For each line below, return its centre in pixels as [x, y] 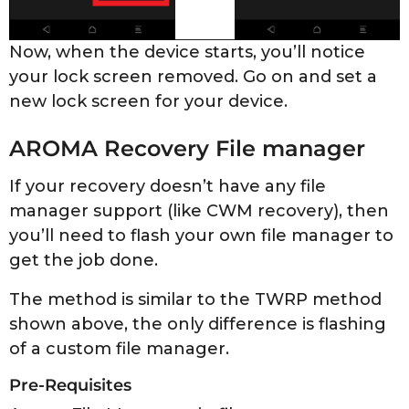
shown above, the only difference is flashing [198, 325]
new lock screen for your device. [148, 101]
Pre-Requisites [70, 384]
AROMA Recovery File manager [187, 147]
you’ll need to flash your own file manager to [201, 236]
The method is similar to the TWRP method [195, 300]
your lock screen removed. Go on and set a [193, 76]
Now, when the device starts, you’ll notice [187, 52]
